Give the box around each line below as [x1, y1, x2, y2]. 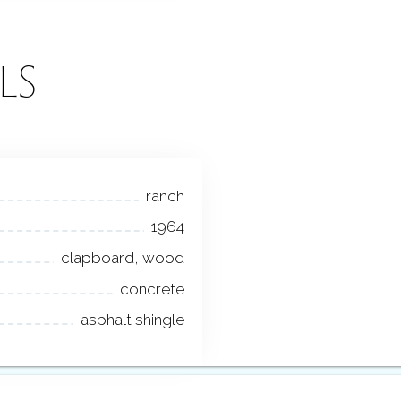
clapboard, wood [61, 249, 184, 268]
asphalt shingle [81, 311, 184, 329]
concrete [120, 279, 184, 298]
